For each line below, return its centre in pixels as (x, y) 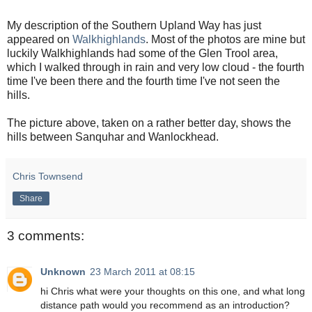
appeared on (40, 39)
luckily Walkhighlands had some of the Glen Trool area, (142, 53)
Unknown (63, 272)
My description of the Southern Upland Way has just (134, 25)
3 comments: (46, 235)
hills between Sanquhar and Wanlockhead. (113, 136)
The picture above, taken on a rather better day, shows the (149, 123)
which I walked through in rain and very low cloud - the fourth (156, 67)
